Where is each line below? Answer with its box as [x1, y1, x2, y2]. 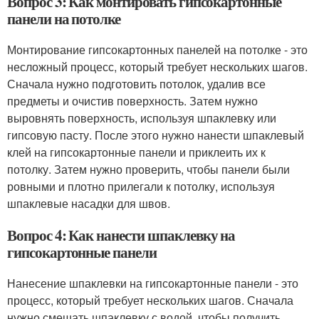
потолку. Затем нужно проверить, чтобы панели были [7, 161, 290, 177]
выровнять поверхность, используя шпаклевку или [7, 110, 276, 126]
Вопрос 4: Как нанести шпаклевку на [7, 224, 236, 246]
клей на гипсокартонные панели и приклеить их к [7, 144, 266, 160]
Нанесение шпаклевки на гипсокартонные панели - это [7, 275, 298, 291]
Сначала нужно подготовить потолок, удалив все [7, 75, 266, 92]
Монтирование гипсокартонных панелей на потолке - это [7, 41, 308, 58]
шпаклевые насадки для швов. [7, 195, 170, 211]
